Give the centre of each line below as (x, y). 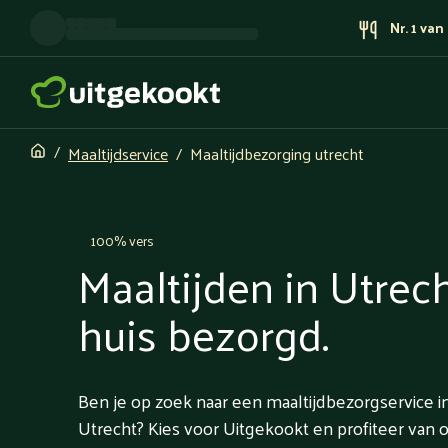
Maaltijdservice (118, 153)
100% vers (122, 241)
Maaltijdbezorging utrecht (277, 153)
